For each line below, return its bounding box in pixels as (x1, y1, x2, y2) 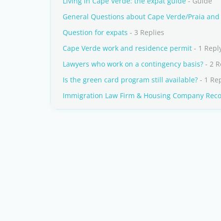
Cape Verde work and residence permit (63, 43, 192, 53)
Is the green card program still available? (63, 75, 198, 84)
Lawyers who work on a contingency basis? (63, 59, 203, 69)
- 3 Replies (128, 28, 164, 37)
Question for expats (63, 28, 128, 37)
